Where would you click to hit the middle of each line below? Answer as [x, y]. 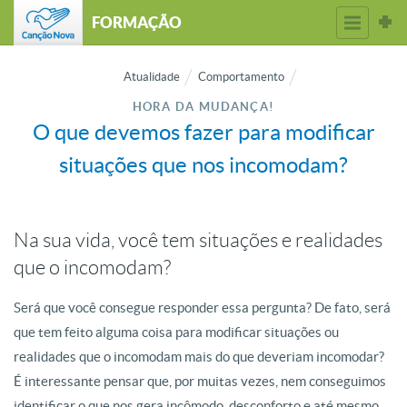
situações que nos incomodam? [203, 165]
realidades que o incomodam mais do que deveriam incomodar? [199, 357]
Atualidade [151, 77]
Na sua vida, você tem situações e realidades [198, 240]
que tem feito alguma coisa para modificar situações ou [176, 332]
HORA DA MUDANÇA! [203, 107]
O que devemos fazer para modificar [203, 132]
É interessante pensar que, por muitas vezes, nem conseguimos [200, 381]
